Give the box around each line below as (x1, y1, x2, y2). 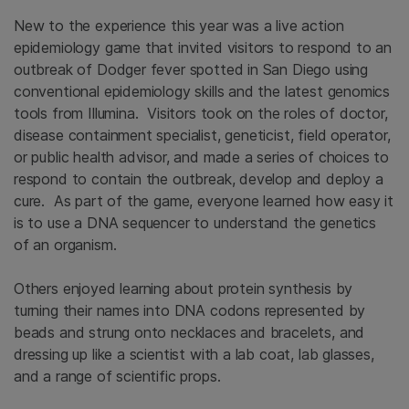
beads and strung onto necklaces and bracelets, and (14, 323, 365, 342)
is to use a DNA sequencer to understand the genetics (14, 214, 376, 233)
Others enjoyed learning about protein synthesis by (14, 279, 353, 299)
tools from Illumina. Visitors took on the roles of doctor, (14, 104, 388, 123)
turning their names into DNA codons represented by (14, 301, 366, 320)
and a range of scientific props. (14, 367, 225, 386)
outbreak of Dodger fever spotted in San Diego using (14, 60, 369, 79)
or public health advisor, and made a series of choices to (14, 148, 389, 167)
